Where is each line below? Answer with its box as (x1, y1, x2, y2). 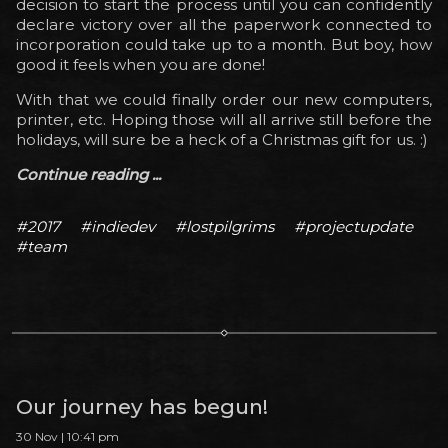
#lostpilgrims (175, 216, 274, 236)
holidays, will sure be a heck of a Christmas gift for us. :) (16, 130, 428, 150)
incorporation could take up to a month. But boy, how (16, 35, 432, 55)
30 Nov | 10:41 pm (16, 429, 119, 445)
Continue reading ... (16, 165, 161, 185)
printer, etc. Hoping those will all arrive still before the (16, 110, 432, 130)
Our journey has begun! (16, 394, 268, 420)
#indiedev (80, 216, 155, 236)
